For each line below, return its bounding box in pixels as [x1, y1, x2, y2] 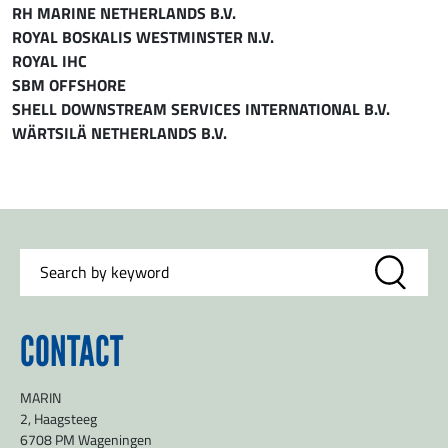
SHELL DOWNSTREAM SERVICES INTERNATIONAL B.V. [12, 96, 390, 120]
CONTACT [20, 325, 123, 377]
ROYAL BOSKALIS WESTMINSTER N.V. [12, 24, 274, 48]
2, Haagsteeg [20, 408, 97, 428]
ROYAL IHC [12, 48, 87, 72]
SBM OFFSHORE [12, 72, 126, 96]
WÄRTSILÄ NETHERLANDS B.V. [12, 120, 227, 144]
